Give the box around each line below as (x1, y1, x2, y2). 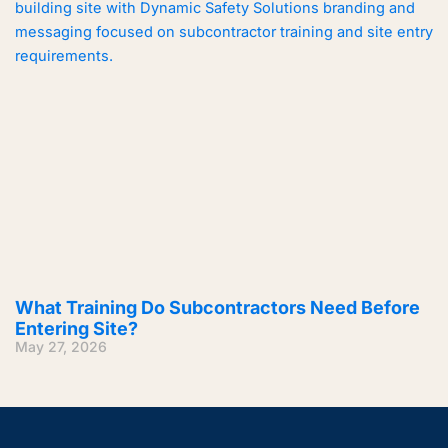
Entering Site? (15, 318, 138, 340)
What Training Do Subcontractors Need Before (15, 297, 420, 319)
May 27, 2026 (15, 338, 107, 356)
